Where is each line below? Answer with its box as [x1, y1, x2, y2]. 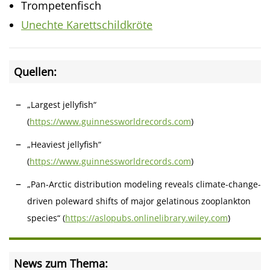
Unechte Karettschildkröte [21, 17, 152, 32]
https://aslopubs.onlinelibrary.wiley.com [65, 212, 228, 224]
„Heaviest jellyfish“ [27, 138, 101, 150]
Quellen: [14, 64, 57, 79]
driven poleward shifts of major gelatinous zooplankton [27, 195, 251, 207]
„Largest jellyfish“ [27, 98, 96, 110]
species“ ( [27, 212, 65, 224]
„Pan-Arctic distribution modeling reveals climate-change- [27, 178, 261, 190]
